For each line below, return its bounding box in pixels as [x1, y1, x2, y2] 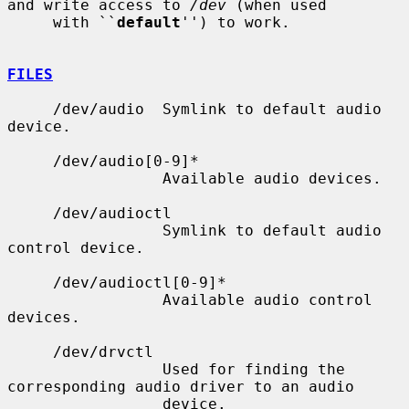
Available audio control [7, 290, 163, 309]
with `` [53, 13, 117, 31]
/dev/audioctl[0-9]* [7, 273, 53, 291]
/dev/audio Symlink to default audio [7, 100, 53, 118]
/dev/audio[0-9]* [7, 152, 53, 170]
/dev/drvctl [7, 342, 53, 361]
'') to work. [181, 13, 290, 31]
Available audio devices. [7, 169, 163, 187]
